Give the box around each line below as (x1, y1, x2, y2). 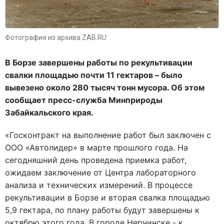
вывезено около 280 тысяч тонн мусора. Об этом (5, 82, 204, 92)
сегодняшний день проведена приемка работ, (5, 154, 186, 165)
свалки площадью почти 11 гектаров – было (5, 69, 182, 80)
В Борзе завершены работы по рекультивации (5, 57, 192, 67)
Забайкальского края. (5, 107, 93, 117)
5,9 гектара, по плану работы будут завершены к (5, 204, 199, 215)
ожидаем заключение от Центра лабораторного (5, 167, 196, 177)
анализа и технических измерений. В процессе (5, 179, 192, 190)
